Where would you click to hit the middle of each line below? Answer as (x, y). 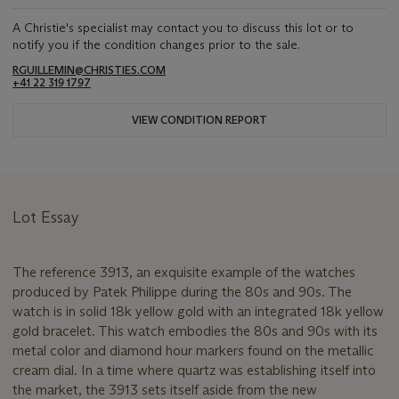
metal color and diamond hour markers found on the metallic (193, 351)
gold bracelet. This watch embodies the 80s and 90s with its (195, 331)
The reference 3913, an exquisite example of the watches (184, 273)
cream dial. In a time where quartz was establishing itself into (194, 370)
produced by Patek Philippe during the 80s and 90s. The (182, 292)
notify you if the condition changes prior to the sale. (156, 45)
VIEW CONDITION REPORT (199, 120)
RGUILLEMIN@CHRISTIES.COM (89, 70)
